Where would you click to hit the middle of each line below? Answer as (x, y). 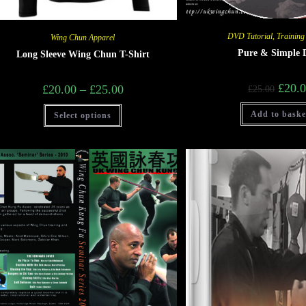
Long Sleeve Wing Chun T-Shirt (83, 54)
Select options (83, 115)
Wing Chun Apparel (83, 37)
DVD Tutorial (250, 36)
